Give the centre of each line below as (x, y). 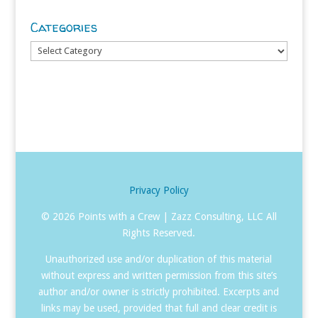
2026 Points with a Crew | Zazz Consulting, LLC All (164, 217)
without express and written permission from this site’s (159, 276)
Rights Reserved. (159, 233)
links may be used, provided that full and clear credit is (159, 308)
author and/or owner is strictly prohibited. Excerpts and (159, 292)
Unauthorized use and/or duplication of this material (159, 259)
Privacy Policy (159, 191)
